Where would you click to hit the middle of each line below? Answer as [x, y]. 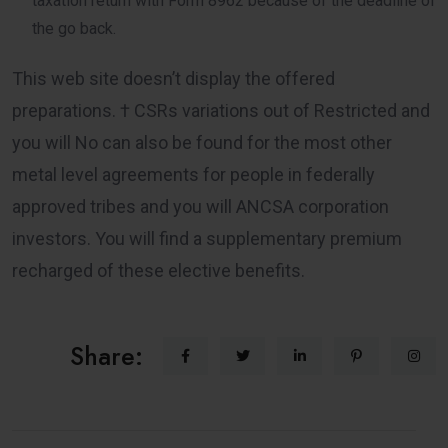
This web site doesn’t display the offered [173, 78]
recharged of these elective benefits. [158, 270]
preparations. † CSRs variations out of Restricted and [221, 110]
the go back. [74, 28]
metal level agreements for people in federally [193, 174]
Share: [106, 355]
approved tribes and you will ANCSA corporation [200, 206]
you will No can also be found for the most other [202, 142]
